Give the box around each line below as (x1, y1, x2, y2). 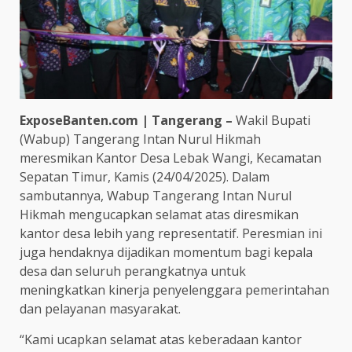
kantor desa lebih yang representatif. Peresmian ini (20, 224, 322, 242)
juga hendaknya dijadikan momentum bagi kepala (20, 243, 313, 261)
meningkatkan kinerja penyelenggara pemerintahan (20, 280, 329, 299)
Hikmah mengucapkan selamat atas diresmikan (20, 205, 299, 223)
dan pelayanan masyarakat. (20, 299, 181, 317)
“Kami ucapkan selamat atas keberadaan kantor (20, 330, 302, 348)
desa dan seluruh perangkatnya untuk (20, 262, 246, 280)
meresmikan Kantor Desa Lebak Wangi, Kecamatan (20, 148, 321, 167)
